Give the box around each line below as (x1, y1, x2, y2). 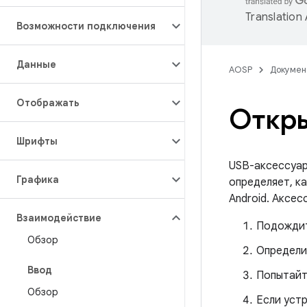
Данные (16, 58, 56, 71)
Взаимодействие (16, 212, 101, 224)
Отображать (16, 97, 79, 109)
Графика (16, 173, 59, 186)
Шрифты (16, 135, 58, 147)
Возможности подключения (16, 20, 156, 32)
